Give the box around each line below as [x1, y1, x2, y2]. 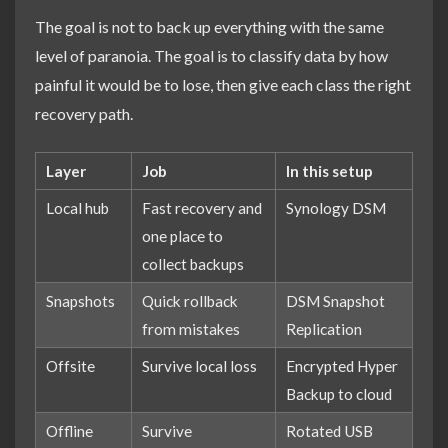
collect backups [142, 255, 244, 274]
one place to [142, 227, 223, 246]
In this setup [286, 162, 373, 181]
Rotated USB [286, 422, 373, 441]
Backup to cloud [286, 385, 392, 404]
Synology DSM [286, 199, 386, 218]
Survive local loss [142, 357, 257, 376]
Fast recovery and [142, 199, 262, 218]
